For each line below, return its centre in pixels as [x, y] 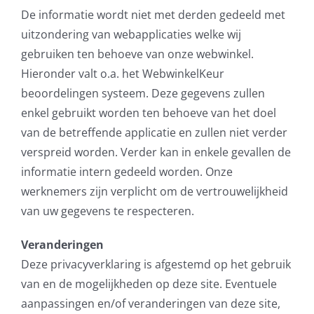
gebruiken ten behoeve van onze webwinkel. [137, 54]
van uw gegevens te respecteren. [108, 211]
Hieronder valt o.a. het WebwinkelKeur [123, 74]
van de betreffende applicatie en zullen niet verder [154, 132]
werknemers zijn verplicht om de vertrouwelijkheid [155, 191]
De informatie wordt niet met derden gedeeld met [153, 15]
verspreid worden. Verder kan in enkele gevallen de [156, 152]
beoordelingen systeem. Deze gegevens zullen [143, 93]
